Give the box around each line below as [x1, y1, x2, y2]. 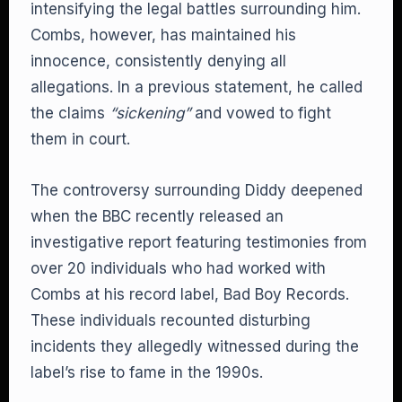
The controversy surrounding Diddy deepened [31, 181, 363, 199]
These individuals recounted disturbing [31, 311, 310, 329]
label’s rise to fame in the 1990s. [31, 363, 263, 381]
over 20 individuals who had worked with [31, 259, 326, 277]
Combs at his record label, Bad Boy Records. [31, 285, 349, 303]
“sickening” [109, 104, 190, 122]
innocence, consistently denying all [31, 52, 286, 70]
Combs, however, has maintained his [31, 26, 296, 44]
